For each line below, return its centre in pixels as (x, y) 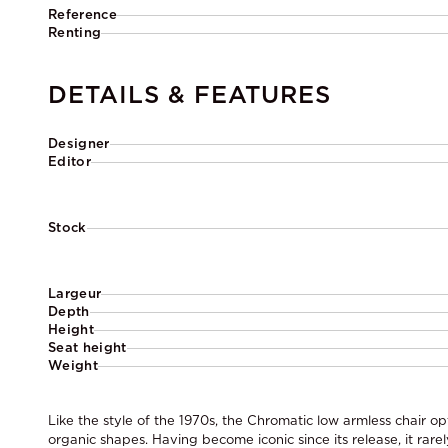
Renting (75, 32)
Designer (79, 143)
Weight (73, 365)
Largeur (75, 293)
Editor (69, 161)
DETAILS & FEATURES (190, 94)
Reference (82, 14)
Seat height (87, 347)
